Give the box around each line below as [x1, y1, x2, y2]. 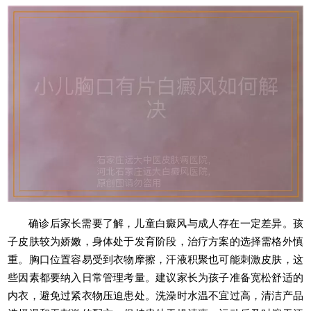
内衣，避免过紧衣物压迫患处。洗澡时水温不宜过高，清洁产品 [8, 289, 303, 301]
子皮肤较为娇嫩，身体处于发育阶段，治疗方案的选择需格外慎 [8, 235, 303, 247]
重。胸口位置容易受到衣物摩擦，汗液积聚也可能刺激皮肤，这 [8, 253, 303, 265]
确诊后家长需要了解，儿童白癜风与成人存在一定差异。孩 [28, 217, 303, 229]
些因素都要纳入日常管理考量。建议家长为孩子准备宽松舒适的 [8, 271, 303, 283]
